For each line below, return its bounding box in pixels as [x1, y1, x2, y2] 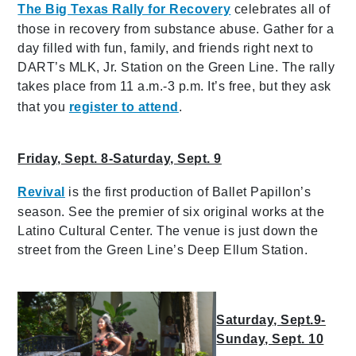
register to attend [68, 100, 179, 114]
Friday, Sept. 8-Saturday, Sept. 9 [17, 152, 222, 166]
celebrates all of [230, 2, 331, 17]
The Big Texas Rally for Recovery [17, 2, 231, 17]
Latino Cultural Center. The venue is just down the [17, 224, 319, 238]
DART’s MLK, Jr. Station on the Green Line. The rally [17, 60, 335, 75]
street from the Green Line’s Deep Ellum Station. [17, 243, 308, 257]
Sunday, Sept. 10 [216, 332, 324, 346]
